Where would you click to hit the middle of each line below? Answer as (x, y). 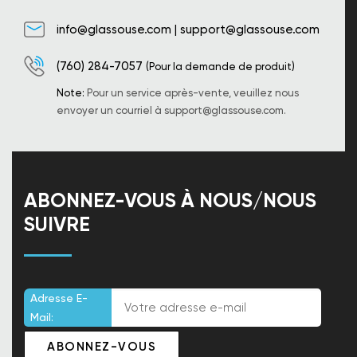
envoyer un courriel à (110, 110)
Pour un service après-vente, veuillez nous (193, 93)
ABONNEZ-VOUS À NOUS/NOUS (170, 200)
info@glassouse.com (114, 29)
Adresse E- (59, 298)
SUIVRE (57, 224)
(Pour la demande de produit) (220, 67)
